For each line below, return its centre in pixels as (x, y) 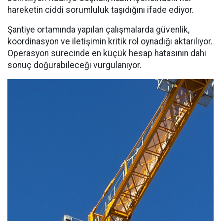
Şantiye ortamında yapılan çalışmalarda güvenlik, (98, 29)
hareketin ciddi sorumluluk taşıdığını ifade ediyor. (101, 10)
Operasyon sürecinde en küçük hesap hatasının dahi (107, 53)
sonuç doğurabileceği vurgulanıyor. (74, 65)
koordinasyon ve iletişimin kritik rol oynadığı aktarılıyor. (110, 41)
